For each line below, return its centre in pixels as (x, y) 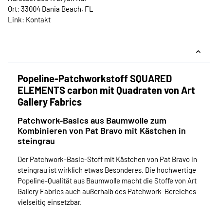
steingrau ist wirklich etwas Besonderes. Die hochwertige (107, 170)
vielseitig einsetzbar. (50, 202)
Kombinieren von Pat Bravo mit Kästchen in (102, 131)
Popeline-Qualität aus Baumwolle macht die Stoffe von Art (107, 181)
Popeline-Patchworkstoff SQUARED (95, 79)
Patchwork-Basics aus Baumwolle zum (92, 120)
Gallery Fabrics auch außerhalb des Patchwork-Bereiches (107, 191)
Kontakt (38, 20)
